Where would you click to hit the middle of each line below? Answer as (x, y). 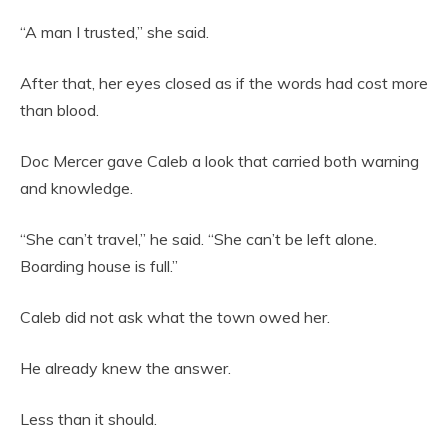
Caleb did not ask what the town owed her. (175, 317)
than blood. (59, 110)
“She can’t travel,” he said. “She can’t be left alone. (198, 239)
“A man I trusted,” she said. (114, 32)
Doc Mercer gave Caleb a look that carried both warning (219, 161)
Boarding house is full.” (99, 266)
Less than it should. (88, 419)
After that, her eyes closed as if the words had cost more (224, 83)
